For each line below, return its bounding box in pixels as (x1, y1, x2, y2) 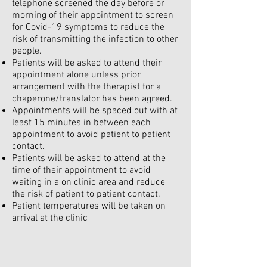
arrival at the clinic (12, 212, 88, 224)
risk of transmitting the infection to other (12, 33, 178, 45)
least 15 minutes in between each (12, 117, 151, 129)
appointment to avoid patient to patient (12, 129, 170, 141)
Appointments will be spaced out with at (12, 105, 178, 117)
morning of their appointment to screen (12, 10, 173, 21)
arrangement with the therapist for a (12, 81, 161, 93)
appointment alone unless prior (12, 69, 141, 81)
